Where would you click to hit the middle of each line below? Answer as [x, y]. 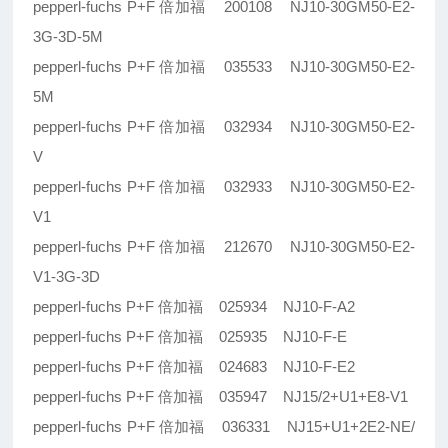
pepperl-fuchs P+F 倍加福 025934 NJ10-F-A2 [194, 307]
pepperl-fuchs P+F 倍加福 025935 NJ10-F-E [190, 337]
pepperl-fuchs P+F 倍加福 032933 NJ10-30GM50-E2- [224, 187]
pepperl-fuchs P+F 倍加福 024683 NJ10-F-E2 [194, 367]
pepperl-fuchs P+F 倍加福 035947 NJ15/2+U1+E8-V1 [221, 397]
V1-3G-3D [67, 277]
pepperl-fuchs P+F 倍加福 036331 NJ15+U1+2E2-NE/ [224, 427]
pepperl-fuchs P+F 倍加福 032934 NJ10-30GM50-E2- [224, 127]
